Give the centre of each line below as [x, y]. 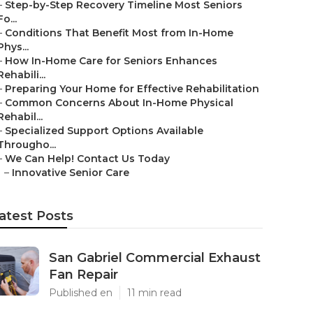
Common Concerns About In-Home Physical [119, 103]
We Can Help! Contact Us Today [87, 159]
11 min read [154, 293]
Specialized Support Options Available [104, 131]
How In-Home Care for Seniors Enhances [111, 61]
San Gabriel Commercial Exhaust [155, 258]
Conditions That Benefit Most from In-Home [119, 33]
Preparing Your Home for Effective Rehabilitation [132, 89]
